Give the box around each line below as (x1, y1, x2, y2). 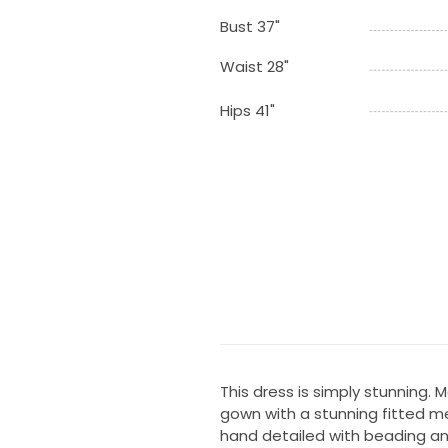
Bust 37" (219, 16, 280, 38)
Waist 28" (219, 56, 289, 78)
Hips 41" (219, 100, 275, 122)
